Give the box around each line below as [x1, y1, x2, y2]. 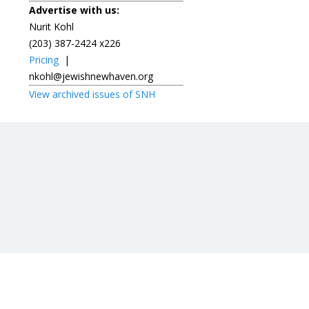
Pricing [29, 52, 59, 66]
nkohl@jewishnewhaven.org [29, 69, 153, 83]
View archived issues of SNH [29, 87, 155, 101]
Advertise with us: [29, 3, 119, 17]
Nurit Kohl [29, 19, 74, 33]
